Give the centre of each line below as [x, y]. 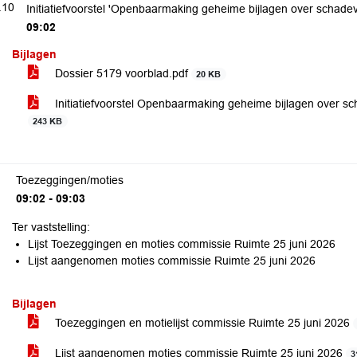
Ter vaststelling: [51, 227]
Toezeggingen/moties [70, 180]
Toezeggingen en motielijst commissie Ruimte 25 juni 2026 [202, 323]
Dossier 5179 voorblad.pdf [122, 73]
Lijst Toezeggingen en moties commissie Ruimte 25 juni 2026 [183, 244]
